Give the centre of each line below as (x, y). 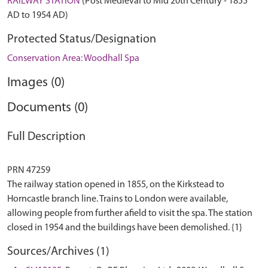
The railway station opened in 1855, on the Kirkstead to (116, 185)
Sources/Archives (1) (58, 252)
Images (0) (36, 83)
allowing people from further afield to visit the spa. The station (130, 214)
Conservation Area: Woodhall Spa (73, 59)
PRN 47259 (29, 170)
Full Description (46, 137)
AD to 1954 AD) (38, 16)
